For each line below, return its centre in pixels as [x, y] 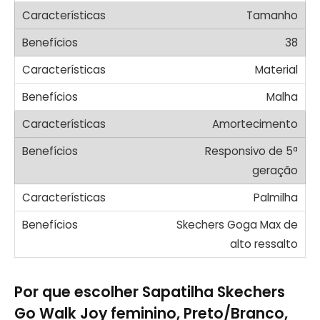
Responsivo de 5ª [251, 151]
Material [276, 69]
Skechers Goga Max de [237, 224]
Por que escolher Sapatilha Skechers [150, 292]
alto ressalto [264, 244]
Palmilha [276, 197]
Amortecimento [255, 124]
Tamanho [272, 15]
